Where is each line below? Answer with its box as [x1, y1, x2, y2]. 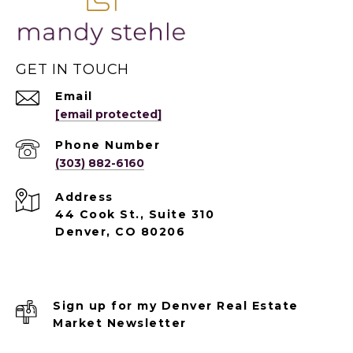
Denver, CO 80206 [55, 224, 185, 239]
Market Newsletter [53, 315, 187, 330]
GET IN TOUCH [16, 60, 129, 78]
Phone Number [55, 137, 160, 152]
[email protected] [55, 106, 162, 121]
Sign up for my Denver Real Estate [53, 298, 299, 313]
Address [55, 189, 113, 204]
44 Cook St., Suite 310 [55, 206, 214, 221]
